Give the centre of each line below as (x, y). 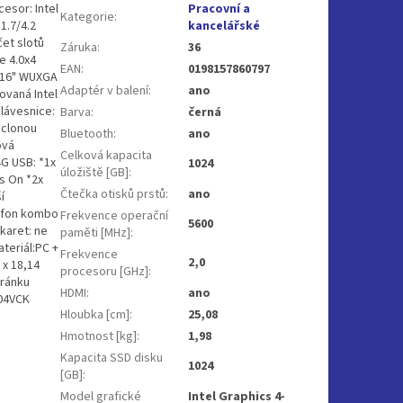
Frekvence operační (115, 215)
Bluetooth (87, 134)
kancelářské (224, 26)
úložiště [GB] (95, 172)
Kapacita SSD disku (112, 358)
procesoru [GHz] (105, 271)
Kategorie (88, 17)
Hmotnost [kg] (99, 336)
